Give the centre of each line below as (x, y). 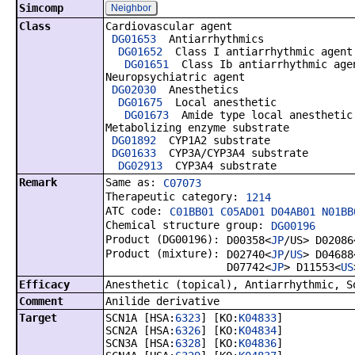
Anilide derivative (162, 301)
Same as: (134, 182)
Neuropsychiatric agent (175, 77)
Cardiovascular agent (169, 26)
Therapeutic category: (175, 197)
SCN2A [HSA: (140, 330)
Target (38, 318)
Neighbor (131, 8)
